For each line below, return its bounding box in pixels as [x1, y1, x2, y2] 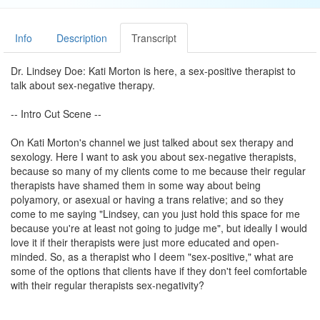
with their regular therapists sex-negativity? [11, 278, 204, 292]
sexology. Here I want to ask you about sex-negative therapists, [11, 149, 296, 164]
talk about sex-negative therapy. [11, 78, 155, 92]
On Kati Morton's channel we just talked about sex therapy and [11, 135, 294, 149]
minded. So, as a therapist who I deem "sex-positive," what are [11, 249, 294, 264]
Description [56, 31, 107, 45]
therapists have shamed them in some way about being [11, 178, 261, 192]
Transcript [131, 31, 176, 45]
